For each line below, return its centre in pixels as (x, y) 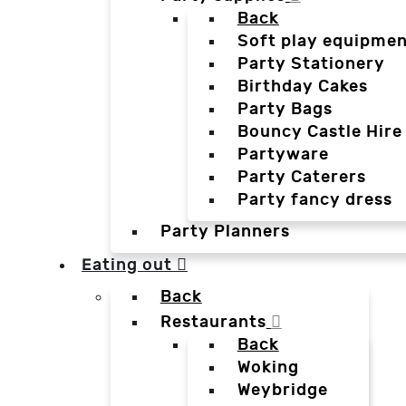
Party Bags (285, 110)
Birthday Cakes (302, 87)
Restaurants (213, 323)
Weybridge (282, 391)
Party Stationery (311, 64)
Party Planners (225, 232)
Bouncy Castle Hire (319, 132)
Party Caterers (301, 178)
